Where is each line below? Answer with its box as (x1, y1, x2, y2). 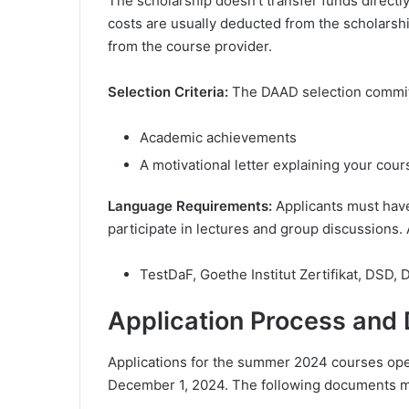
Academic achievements (140, 129, 297, 147)
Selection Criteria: (108, 83, 232, 101)
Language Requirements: (108, 197, 276, 215)
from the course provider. (108, 37, 272, 56)
